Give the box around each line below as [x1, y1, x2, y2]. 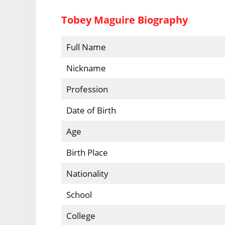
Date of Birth [66, 104, 130, 117]
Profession [66, 83, 130, 95]
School [66, 189, 92, 201]
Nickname [66, 62, 106, 74]
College [66, 210, 95, 222]
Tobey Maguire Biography [61, 13, 188, 27]
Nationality [66, 168, 129, 180]
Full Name [66, 41, 106, 53]
